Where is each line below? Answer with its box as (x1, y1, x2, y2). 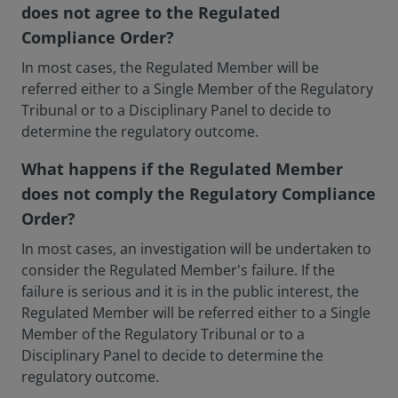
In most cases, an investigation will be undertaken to (21, 239, 371, 259)
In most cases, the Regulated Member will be (21, 58, 319, 77)
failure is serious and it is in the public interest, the (21, 282, 359, 301)
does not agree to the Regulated (21, 2, 280, 23)
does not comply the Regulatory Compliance (21, 183, 376, 204)
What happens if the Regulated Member (21, 158, 343, 179)
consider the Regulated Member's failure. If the (21, 260, 335, 280)
